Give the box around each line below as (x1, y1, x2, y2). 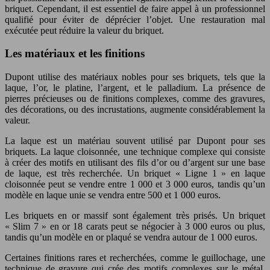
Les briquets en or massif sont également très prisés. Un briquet (5, 210, 265, 221)
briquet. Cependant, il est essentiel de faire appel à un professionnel (5, 3, 265, 14)
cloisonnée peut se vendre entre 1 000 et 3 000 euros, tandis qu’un (5, 179, 265, 189)
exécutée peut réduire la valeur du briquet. (5, 25, 164, 36)
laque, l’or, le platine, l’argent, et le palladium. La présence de (5, 83, 265, 93)
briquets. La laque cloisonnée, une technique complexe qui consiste (5, 146, 265, 157)
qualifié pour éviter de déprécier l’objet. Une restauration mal (5, 14, 265, 25)
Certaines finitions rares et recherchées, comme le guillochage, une (5, 253, 265, 263)
